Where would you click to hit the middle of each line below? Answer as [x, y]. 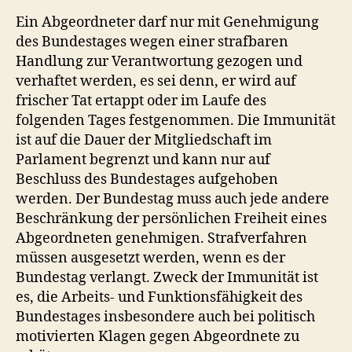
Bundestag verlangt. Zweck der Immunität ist [167, 277]
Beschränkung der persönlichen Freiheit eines [171, 218]
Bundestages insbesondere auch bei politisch [165, 317]
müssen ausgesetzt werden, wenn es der [150, 258]
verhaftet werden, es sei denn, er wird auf [156, 81]
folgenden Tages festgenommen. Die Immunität [176, 120]
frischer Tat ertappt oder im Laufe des [141, 101]
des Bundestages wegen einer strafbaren [152, 42]
